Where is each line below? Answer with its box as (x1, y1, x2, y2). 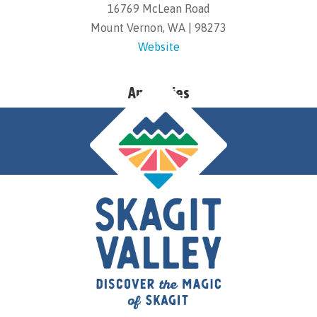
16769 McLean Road (107, 2, 210, 15)
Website (137, 40, 180, 53)
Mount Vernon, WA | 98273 (91, 21, 226, 34)
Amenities (127, 83, 190, 102)
